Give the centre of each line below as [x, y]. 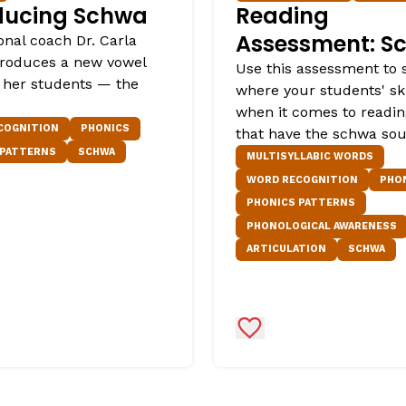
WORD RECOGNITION [302, 179]
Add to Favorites [306, 327]
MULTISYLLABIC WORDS [310, 156]
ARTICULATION [286, 249]
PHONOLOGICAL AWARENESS [322, 226]
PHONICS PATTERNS [301, 203]
